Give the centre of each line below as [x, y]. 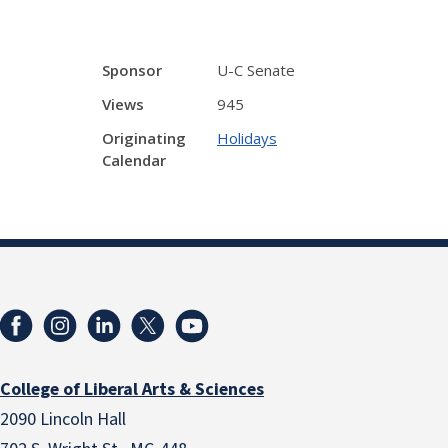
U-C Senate [256, 70]
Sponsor [132, 70]
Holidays [247, 138]
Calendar [134, 160]
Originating [144, 138]
